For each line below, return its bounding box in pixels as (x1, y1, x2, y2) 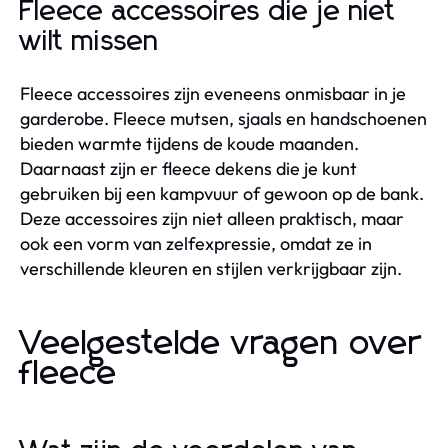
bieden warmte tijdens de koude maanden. (20, 131, 359, 155)
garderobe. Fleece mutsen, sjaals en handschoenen (20, 106, 427, 130)
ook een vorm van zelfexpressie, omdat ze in (20, 231, 372, 255)
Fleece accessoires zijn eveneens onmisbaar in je (20, 81, 406, 105)
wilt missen (20, 27, 159, 56)
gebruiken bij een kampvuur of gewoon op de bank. (20, 181, 424, 205)
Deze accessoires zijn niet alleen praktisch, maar (20, 206, 404, 230)
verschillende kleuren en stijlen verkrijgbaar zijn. (20, 256, 402, 280)
